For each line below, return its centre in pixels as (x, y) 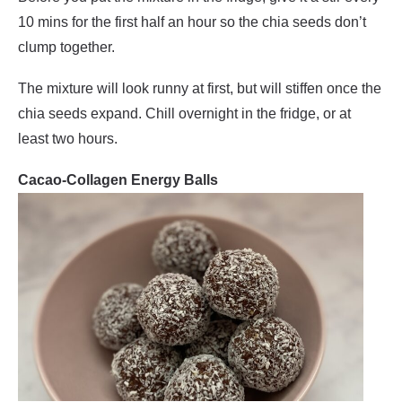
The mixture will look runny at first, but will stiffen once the (200, 88)
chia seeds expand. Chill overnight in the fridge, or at (184, 114)
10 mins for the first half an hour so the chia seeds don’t (192, 22)
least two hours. (68, 139)
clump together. (66, 47)
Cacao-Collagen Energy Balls (118, 180)
